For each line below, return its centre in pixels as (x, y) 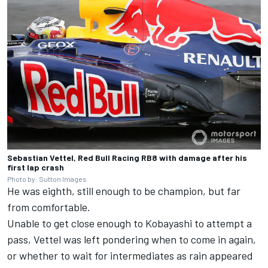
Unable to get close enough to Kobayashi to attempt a (130, 223)
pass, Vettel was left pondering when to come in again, (132, 239)
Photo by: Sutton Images (47, 179)
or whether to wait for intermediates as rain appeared (130, 255)
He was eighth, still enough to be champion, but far (124, 191)
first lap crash (36, 167)
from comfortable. (49, 207)
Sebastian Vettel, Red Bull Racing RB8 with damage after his (127, 157)
